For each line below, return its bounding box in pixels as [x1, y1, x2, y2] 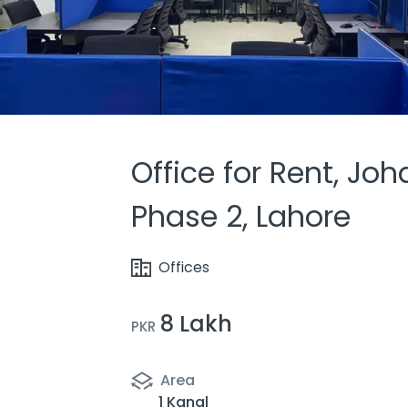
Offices [158, 257, 209, 278]
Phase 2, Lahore [131, 196, 351, 237]
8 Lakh [160, 309, 232, 339]
